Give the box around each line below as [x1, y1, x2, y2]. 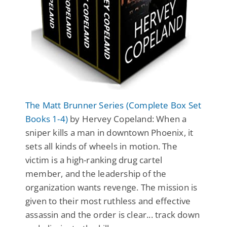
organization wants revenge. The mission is [25, 181, 198, 193]
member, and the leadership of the [25, 167, 167, 179]
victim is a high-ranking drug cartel [25, 154, 163, 166]
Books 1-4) [25, 112, 68, 125]
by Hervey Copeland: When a [68, 112, 187, 125]
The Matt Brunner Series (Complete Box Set [25, 99, 202, 111]
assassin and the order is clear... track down [25, 208, 200, 220]
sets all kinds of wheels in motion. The [25, 140, 177, 152]
